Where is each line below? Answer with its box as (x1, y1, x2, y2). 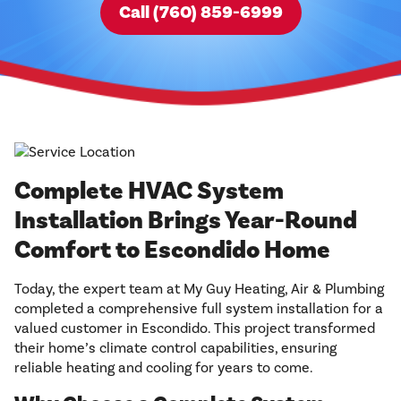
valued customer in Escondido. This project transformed (14, 320, 375, 337)
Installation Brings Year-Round (14, 205, 357, 237)
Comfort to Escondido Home (14, 235, 330, 267)
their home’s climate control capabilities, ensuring (14, 339, 337, 357)
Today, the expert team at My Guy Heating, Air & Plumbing (14, 280, 384, 298)
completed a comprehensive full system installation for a (14, 300, 383, 318)
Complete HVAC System (14, 175, 284, 208)
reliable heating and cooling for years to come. (14, 359, 313, 377)
